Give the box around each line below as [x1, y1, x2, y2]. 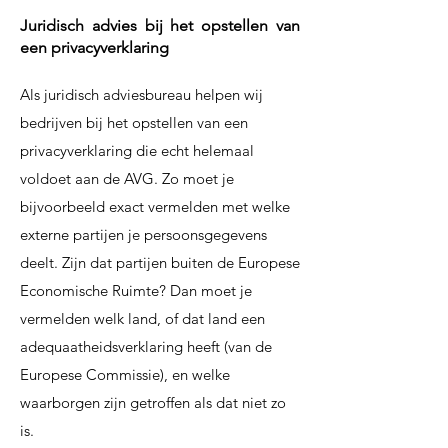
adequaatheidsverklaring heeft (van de [20, 337, 272, 356]
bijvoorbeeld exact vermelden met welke [20, 197, 290, 216]
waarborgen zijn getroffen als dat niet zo [20, 393, 286, 412]
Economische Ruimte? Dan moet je [20, 281, 252, 300]
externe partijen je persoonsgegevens [20, 225, 267, 244]
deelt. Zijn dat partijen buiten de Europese [20, 253, 300, 272]
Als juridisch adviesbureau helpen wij [20, 85, 263, 104]
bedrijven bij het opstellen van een [20, 113, 248, 132]
